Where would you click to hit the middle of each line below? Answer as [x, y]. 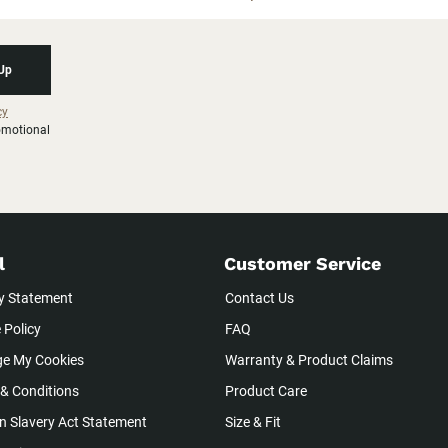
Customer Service [302, 264]
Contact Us [259, 298]
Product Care [266, 391]
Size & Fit [253, 422]
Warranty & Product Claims [309, 360]
